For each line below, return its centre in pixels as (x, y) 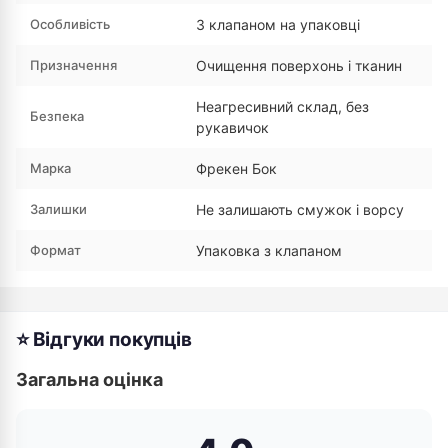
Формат (55, 250)
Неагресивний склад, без (282, 106)
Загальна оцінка (89, 379)
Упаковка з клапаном (269, 250)
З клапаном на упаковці (278, 24)
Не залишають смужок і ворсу (300, 209)
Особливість (70, 24)
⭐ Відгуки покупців (104, 339)
